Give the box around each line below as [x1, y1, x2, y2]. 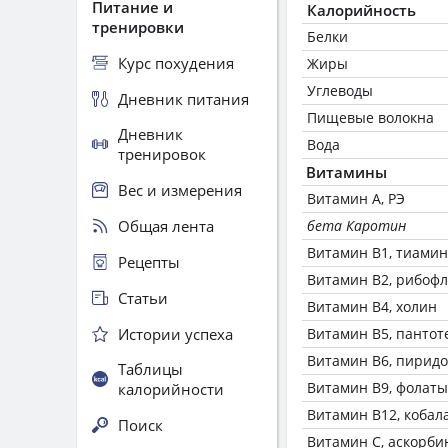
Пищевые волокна [307, 108, 434, 127]
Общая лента [118, 215, 214, 236]
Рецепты [118, 251, 180, 272]
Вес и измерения [118, 179, 242, 200]
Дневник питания [118, 88, 249, 109]
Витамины [306, 162, 387, 182]
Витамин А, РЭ [307, 189, 405, 208]
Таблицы [118, 359, 183, 379]
